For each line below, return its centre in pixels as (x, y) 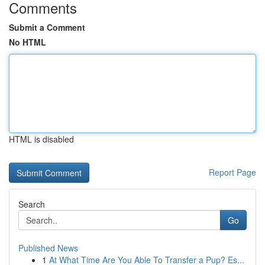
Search (32, 204)
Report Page (232, 172)
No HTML (28, 42)
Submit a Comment (47, 27)
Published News (48, 248)
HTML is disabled (41, 139)
